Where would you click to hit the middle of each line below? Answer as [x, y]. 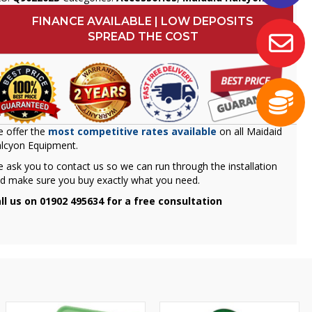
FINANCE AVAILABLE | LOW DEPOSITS [143, 22]
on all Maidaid [251, 131]
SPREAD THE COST [143, 37]
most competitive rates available [133, 131]
